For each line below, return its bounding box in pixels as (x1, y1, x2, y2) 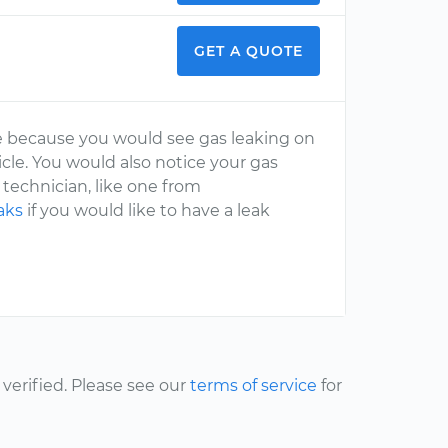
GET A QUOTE (194, 42, 303, 60)
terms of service (190, 376, 317, 395)
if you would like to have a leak (23, 201, 271, 220)
